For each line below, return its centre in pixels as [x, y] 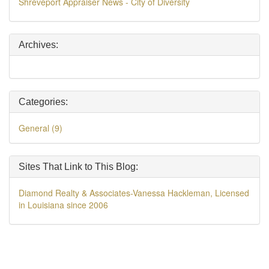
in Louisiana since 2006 [63, 205]
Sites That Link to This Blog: [78, 167]
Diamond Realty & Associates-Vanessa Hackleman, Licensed [134, 193]
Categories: [43, 102]
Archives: [38, 45]
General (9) [41, 128]
